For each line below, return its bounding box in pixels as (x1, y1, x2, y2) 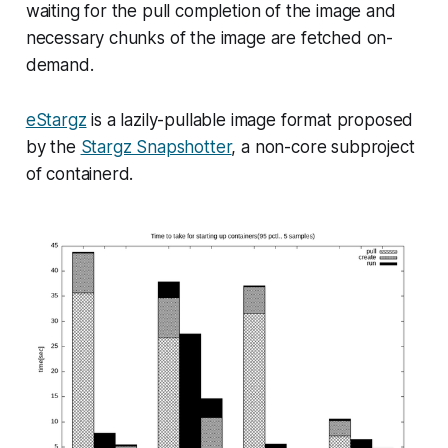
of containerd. (25, 164, 134, 185)
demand (25, 55, 90, 76)
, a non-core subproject (231, 137, 415, 158)
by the (25, 137, 81, 158)
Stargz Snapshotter (80, 137, 232, 158)
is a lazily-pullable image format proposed (86, 110, 414, 131)
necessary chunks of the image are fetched (25, 28, 367, 49)
